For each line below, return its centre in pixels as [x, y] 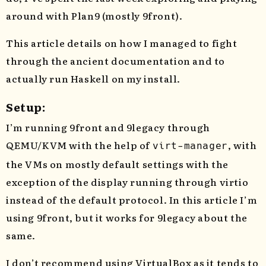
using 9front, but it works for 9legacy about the [127, 218]
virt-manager [190, 146]
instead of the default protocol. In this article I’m [132, 200]
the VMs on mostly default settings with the [117, 164]
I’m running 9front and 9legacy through [108, 127]
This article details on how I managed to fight [122, 43]
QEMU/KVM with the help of [79, 145]
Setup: [26, 107]
